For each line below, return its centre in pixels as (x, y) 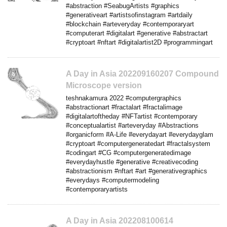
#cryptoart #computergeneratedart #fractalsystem (138, 143)
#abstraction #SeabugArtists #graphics (123, 6)
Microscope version (104, 85)
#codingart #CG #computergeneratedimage (128, 153)
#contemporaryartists (97, 189)
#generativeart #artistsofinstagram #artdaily (129, 15)
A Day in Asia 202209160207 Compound (142, 73)
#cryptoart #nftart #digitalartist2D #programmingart (139, 42)
